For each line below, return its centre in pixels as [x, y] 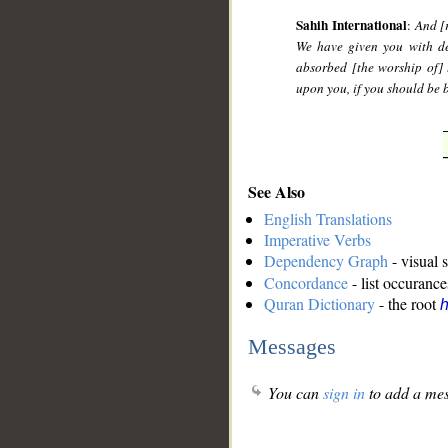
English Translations [328, 219]
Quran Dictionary [319, 304]
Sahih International [351, 25]
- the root [407, 304]
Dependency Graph [326, 261]
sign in [344, 393]
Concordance [306, 283]
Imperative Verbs [317, 240]
